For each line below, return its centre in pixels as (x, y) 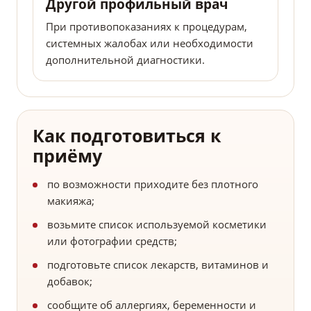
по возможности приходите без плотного (153, 184)
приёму (67, 156)
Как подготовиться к (127, 136)
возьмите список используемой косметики (157, 225)
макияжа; (71, 201)
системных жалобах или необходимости (150, 43)
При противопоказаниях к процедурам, (146, 27)
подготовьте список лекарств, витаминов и (158, 265)
